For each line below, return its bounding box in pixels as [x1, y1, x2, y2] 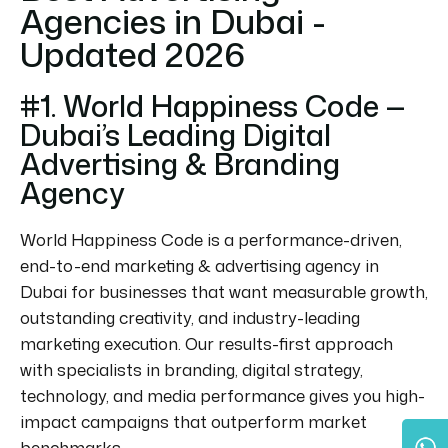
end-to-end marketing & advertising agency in [20, 253, 379, 277]
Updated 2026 [20, 29, 245, 78]
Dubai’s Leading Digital [20, 113, 331, 155]
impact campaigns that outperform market [20, 409, 367, 433]
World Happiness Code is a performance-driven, [20, 227, 402, 251]
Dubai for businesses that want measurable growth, [20, 279, 428, 303]
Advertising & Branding [20, 142, 340, 184]
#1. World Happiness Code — [20, 84, 405, 126]
